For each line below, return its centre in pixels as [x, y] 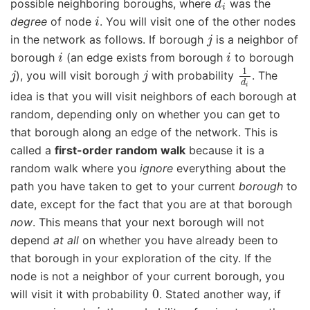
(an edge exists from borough [144, 58]
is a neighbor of [256, 40]
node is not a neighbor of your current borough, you [147, 276]
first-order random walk [120, 150]
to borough [262, 58]
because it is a [225, 150]
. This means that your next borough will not [148, 222]
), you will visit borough [80, 76]
